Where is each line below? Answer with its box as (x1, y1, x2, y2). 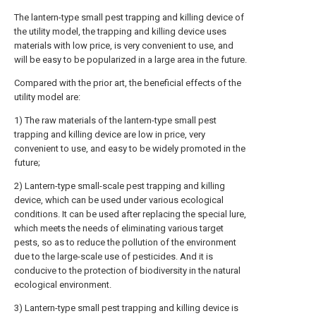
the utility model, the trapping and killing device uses (14, 26, 226, 37)
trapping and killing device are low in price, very (14, 129, 205, 140)
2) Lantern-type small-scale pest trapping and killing (14, 181, 225, 191)
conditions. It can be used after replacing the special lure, (14, 209, 246, 219)
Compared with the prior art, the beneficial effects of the (14, 78, 241, 88)
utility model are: (14, 92, 80, 102)
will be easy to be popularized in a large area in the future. (14, 54, 247, 65)
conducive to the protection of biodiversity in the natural (14, 265, 241, 276)
